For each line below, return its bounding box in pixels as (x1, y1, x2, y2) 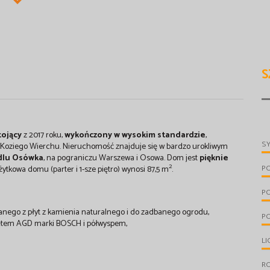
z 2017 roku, (24, 128, 64, 142)
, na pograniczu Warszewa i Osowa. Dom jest (43, 151, 199, 165)
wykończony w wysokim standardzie (64, 128, 206, 142)
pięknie (199, 151, 228, 165)
